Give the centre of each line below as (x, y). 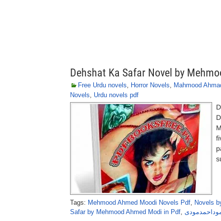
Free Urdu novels (102, 85)
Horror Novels (150, 85)
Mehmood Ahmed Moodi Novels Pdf (139, 203)
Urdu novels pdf (116, 95)
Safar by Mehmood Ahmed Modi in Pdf (125, 212)
